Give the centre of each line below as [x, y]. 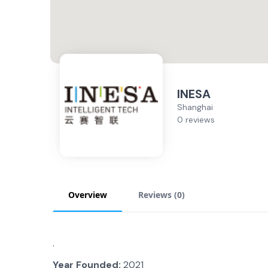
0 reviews [196, 120]
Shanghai [195, 107]
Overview [88, 195]
